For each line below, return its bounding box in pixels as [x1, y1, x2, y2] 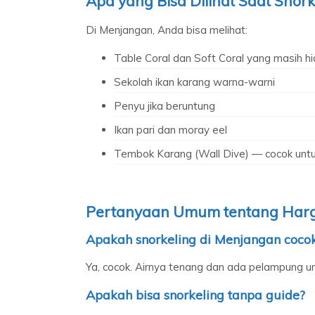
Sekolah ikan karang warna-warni [114, 75, 275, 89]
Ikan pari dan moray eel [114, 122, 227, 136]
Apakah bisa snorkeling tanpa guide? [86, 286, 305, 303]
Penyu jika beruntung [114, 98, 215, 112]
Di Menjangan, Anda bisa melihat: [86, 22, 247, 37]
